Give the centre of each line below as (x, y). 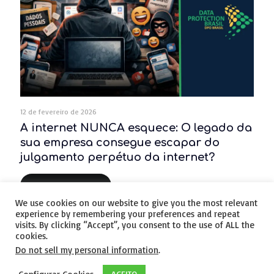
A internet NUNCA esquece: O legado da (136, 128)
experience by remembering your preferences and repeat (128, 214)
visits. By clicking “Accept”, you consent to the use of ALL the (135, 225)
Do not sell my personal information (87, 250)
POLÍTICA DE (212, 266)
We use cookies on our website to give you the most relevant (136, 203)
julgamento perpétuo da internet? (117, 157)
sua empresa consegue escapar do (120, 143)
